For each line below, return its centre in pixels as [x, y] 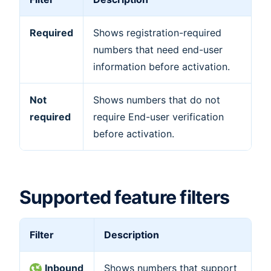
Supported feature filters [124, 198]
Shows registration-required [157, 33]
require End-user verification [158, 117]
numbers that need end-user [158, 50]
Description [132, 235]
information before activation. [162, 67]
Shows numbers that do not [157, 100]
